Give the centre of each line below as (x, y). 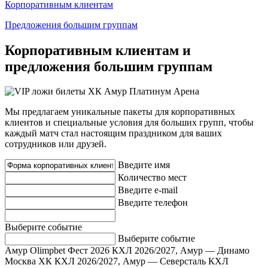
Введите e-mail (148, 190)
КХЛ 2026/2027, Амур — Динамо (181, 251)
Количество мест (152, 178)
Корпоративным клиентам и (98, 50)
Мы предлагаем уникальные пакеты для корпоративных (120, 112)
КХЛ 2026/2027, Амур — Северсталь (130, 261)
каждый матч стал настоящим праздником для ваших (113, 133)
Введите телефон (153, 203)
